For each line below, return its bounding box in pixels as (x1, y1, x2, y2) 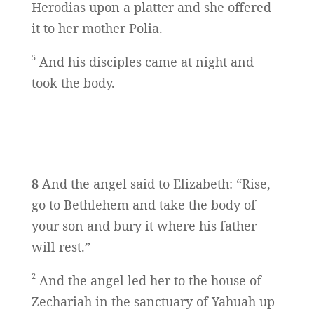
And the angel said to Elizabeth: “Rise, (38, 175, 271, 193)
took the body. (31, 74, 115, 92)
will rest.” (31, 238, 90, 256)
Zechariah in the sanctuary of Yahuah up (31, 293, 275, 310)
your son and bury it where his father (31, 217, 257, 235)
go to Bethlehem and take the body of (31, 196, 256, 214)
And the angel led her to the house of (35, 272, 261, 289)
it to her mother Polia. (31, 20, 163, 37)
